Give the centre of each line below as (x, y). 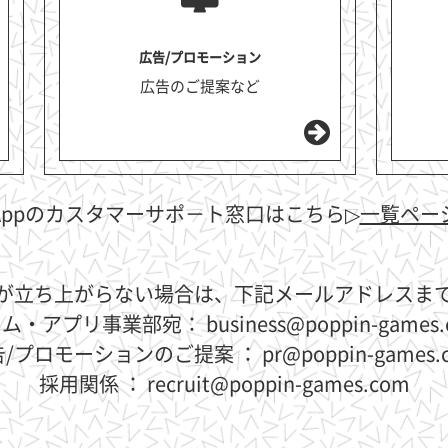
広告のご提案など (200, 87)
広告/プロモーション (200, 58)
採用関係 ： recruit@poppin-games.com (224, 384)
